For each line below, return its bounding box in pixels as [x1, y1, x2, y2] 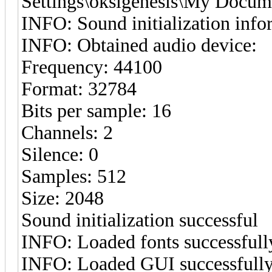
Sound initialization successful [21, 209, 258, 231]
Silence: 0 [21, 143, 98, 165]
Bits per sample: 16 [21, 100, 171, 121]
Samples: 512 [21, 165, 126, 187]
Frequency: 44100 [21, 56, 162, 78]
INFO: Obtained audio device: [21, 34, 257, 56]
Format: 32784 [21, 78, 137, 100]
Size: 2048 [21, 187, 104, 209]
